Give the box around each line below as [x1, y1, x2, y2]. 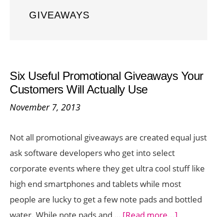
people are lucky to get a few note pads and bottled [10, 194, 202, 205]
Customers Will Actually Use [10, 83, 148, 96]
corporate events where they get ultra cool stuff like [10, 163, 205, 174]
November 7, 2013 [10, 101, 80, 113]
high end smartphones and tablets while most [10, 178, 181, 189]
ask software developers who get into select [10, 147, 175, 158]
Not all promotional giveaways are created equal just [10, 132, 207, 143]
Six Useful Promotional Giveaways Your [10, 69, 203, 82]
